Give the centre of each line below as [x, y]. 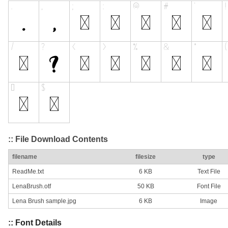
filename [25, 157]
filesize [146, 157]
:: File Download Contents [58, 139]
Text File [209, 172]
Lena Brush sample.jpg [44, 201]
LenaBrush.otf [32, 187]
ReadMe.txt [28, 172]
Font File [209, 187]
